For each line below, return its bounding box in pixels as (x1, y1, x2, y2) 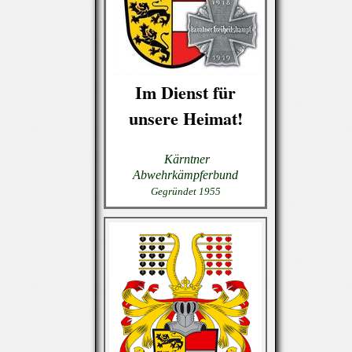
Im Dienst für (135, 79, 236, 105)
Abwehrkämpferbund (133, 168, 238, 181)
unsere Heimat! (128, 105, 243, 131)
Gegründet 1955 (150, 185, 221, 197)
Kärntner (164, 152, 210, 166)
